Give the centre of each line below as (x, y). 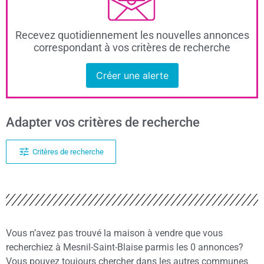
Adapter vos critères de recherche (103, 122)
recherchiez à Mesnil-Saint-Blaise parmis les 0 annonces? (125, 247)
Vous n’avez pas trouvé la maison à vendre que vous (114, 233)
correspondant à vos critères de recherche (132, 48)
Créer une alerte (132, 76)
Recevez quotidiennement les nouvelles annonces (132, 35)
